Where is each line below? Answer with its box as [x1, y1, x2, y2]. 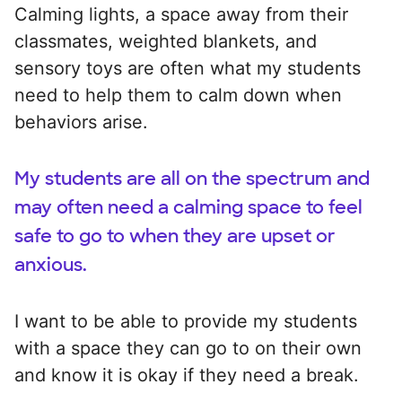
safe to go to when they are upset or [14, 223, 336, 248]
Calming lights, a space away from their [14, 3, 348, 25]
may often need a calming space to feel [14, 195, 363, 219]
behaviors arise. [14, 110, 148, 133]
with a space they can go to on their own [14, 336, 362, 359]
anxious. [14, 252, 87, 276]
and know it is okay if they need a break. [14, 363, 359, 386]
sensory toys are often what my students [14, 57, 361, 79]
